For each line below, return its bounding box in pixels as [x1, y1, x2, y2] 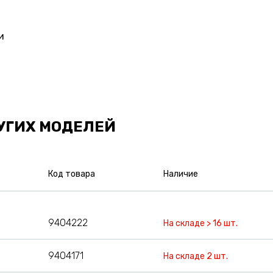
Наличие [163, 168, 199, 179]
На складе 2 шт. [163, 250, 229, 261]
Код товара [48, 168, 95, 179]
